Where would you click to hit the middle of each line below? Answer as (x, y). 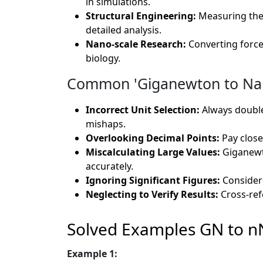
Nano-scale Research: (137, 44)
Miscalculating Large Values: (153, 152)
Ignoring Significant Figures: (153, 180)
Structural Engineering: (142, 16)
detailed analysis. (124, 30)
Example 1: (92, 253)
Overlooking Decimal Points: (153, 138)
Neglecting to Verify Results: (152, 194)
